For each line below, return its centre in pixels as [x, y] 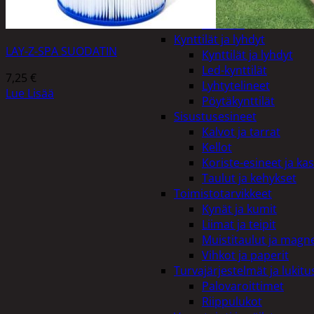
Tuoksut [223, 24]
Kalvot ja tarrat [241, 132]
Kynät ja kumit [239, 209]
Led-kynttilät [234, 70]
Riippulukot [232, 301]
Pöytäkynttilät [238, 101]
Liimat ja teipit [239, 224]
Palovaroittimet [243, 286]
